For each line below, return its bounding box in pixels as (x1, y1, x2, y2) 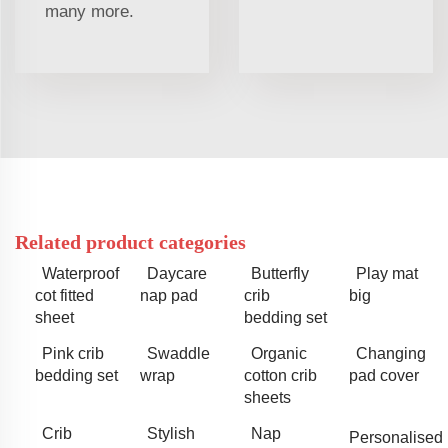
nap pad (139, 286, 198, 304)
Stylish (146, 424, 195, 442)
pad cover (348, 366, 419, 384)
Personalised (348, 428, 443, 446)
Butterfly (251, 264, 309, 282)
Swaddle (146, 344, 210, 362)
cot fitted (35, 286, 94, 304)
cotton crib (244, 366, 317, 384)
